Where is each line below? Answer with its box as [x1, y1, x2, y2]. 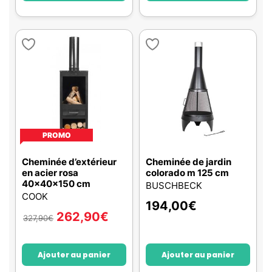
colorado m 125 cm [146, 167, 229, 178]
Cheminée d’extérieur [22, 156, 117, 168]
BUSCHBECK [146, 180, 202, 191]
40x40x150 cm [22, 178, 90, 189]
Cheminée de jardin [146, 156, 231, 168]
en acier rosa [22, 167, 78, 178]
